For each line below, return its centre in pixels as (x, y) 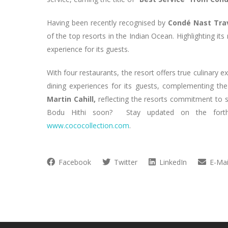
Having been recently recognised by (107, 22)
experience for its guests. (88, 49)
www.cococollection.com (88, 125)
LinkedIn (172, 162)
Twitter (125, 162)
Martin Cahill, (73, 99)
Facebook (74, 162)
